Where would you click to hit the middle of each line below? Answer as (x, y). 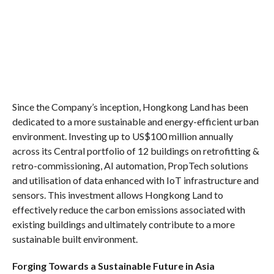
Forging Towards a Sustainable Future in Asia (113, 266)
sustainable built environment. (75, 239)
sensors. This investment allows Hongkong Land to (117, 195)
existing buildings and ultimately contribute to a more (123, 224)
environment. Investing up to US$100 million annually (122, 136)
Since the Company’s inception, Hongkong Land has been (130, 107)
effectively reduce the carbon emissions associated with (128, 209)
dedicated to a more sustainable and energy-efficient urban (135, 121)
